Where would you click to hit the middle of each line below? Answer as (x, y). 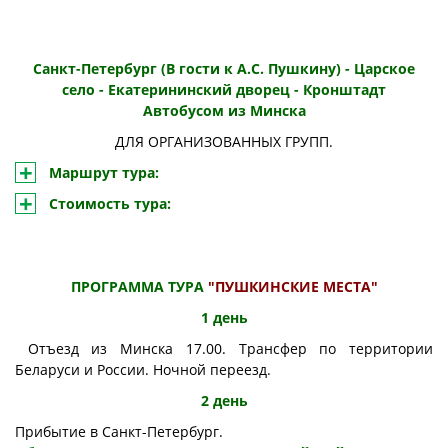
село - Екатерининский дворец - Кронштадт (224, 90)
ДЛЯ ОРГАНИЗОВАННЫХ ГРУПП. (224, 142)
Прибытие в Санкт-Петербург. (121, 432)
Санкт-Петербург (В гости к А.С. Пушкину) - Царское (224, 69)
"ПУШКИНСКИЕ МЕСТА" (292, 287)
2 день (224, 401)
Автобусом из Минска (224, 111)
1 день (224, 318)
